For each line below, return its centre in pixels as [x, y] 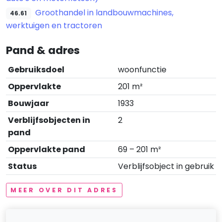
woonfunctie [142, 69]
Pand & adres [43, 50]
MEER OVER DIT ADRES [64, 190]
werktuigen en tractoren [54, 25]
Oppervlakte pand [47, 149]
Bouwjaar [28, 103]
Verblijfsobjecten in [49, 120]
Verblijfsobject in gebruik [166, 166]
